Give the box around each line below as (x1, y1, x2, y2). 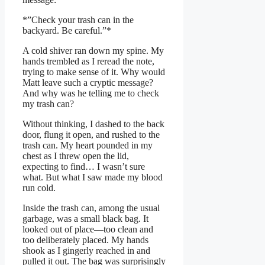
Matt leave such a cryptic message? (22, 77, 153, 88)
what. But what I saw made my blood (22, 172, 163, 183)
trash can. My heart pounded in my (22, 140, 153, 151)
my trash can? (22, 99, 74, 109)
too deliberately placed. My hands (22, 235, 148, 245)
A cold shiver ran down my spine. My (22, 46, 164, 56)
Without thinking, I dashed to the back (22, 119, 164, 130)
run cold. (22, 183, 56, 193)
